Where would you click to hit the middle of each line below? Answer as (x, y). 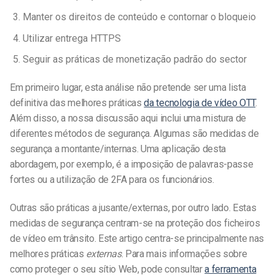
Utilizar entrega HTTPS (72, 38)
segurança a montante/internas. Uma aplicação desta (118, 149)
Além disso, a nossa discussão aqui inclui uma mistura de (128, 118)
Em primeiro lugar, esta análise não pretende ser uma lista (128, 87)
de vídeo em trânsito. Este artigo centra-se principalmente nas (137, 238)
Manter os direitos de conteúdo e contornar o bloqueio (139, 17)
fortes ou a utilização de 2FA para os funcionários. (112, 179)
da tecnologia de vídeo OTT (200, 103)
